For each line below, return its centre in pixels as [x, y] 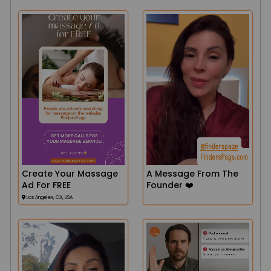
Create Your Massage [70, 174]
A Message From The [192, 174]
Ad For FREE [46, 185]
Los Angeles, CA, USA [49, 198]
